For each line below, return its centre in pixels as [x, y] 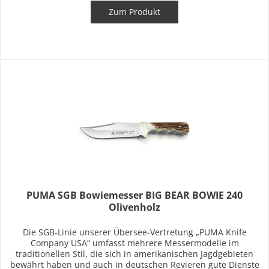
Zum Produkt [135, 12]
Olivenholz [135, 207]
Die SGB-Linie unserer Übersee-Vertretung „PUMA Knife [134, 232]
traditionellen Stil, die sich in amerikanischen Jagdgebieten [135, 254]
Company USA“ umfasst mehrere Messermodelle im [134, 243]
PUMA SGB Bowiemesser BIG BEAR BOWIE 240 [135, 195]
